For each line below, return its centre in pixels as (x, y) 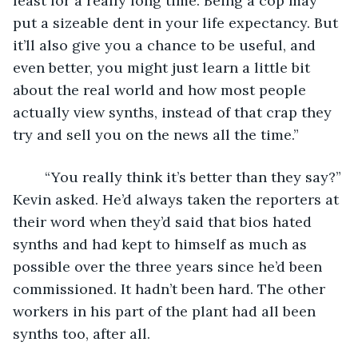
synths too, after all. (82, 333)
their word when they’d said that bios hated (164, 221)
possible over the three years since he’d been (169, 266)
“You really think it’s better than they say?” (37, 177)
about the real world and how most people (161, 89)
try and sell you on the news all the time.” (156, 134)
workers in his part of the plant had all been (166, 311)
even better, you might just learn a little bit (163, 67)
